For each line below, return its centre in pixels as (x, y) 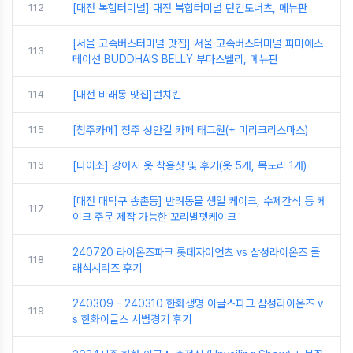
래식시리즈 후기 (107, 268)
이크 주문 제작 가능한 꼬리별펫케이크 (154, 217)
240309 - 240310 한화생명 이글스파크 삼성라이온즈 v (198, 304)
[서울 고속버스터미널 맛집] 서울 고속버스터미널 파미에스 (198, 44)
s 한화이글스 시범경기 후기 (132, 320)
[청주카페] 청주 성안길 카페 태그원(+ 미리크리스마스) (190, 130)
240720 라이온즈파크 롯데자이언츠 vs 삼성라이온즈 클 (196, 253)
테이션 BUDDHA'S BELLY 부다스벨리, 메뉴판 (175, 59)
